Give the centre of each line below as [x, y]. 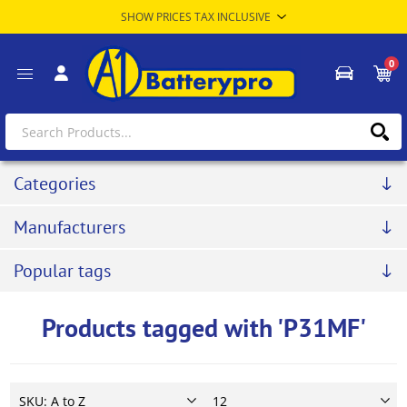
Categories [55, 184]
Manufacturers [69, 228]
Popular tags [62, 271]
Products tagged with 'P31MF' [203, 328]
